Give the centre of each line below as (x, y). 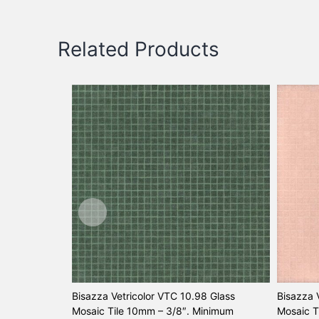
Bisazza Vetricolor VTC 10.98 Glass (154, 296)
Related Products (138, 49)
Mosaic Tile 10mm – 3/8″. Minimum (153, 310)
